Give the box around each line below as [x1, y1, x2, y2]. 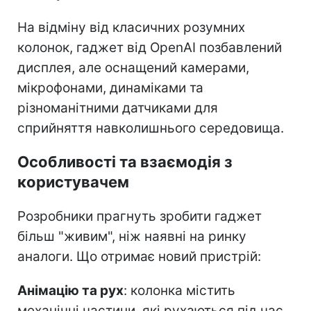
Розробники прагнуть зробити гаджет [17, 208, 262, 224]
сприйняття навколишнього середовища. [17, 119, 284, 136]
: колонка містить [124, 282, 235, 299]
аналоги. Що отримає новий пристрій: [17, 248, 261, 264]
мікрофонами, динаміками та [17, 79, 203, 96]
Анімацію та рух [17, 282, 124, 299]
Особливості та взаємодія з [17, 152, 233, 171]
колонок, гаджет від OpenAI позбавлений [17, 39, 282, 56]
